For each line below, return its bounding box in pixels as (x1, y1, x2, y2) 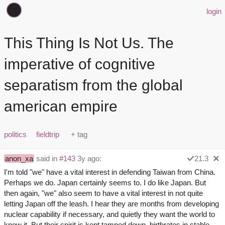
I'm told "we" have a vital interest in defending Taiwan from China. (4, 168, 215, 177)
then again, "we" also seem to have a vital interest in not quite (4, 189, 203, 198)
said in (36, 154, 59, 163)
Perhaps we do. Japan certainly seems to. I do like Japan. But (4, 178, 206, 187)
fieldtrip (36, 130, 59, 139)
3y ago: (75, 154, 101, 163)
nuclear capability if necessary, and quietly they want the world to (4, 210, 215, 219)
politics (4, 130, 27, 139)
